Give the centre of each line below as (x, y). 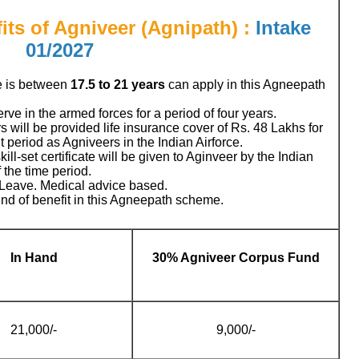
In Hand (34, 258)
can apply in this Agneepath (245, 84)
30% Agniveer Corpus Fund (236, 258)
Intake (283, 27)
